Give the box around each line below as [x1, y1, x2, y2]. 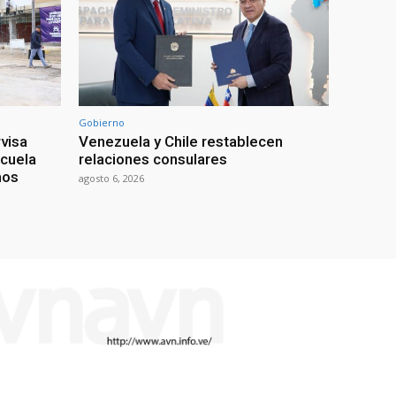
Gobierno [79, 115, 125, 129]
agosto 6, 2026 [79, 171, 144, 185]
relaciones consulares [79, 149, 227, 168]
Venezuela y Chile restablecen [79, 132, 283, 150]
